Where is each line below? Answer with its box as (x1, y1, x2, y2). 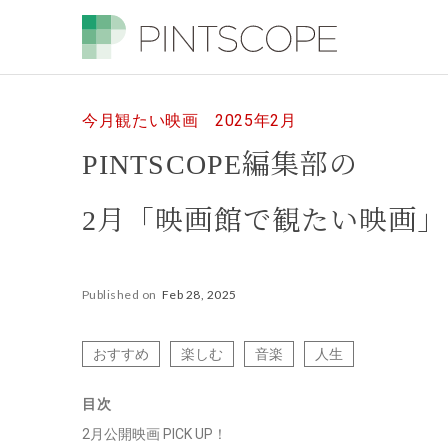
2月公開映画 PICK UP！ (82, 426, 227, 442)
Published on (82, 287, 157, 302)
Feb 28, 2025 (161, 287, 237, 302)
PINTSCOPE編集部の (82, 149, 359, 180)
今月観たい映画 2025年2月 (82, 111, 297, 130)
